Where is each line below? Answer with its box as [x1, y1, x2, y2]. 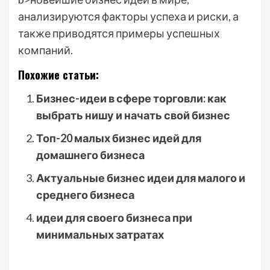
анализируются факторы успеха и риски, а [18, 10, 239, 23]
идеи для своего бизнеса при [36, 211, 192, 224]
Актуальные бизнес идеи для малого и [36, 171, 245, 184]
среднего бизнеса [36, 188, 134, 201]
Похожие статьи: [18, 67, 99, 83]
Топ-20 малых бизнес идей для [36, 131, 201, 145]
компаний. [18, 43, 73, 57]
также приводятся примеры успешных [18, 27, 220, 40]
